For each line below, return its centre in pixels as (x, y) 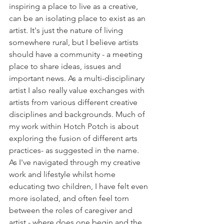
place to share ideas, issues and (66, 66)
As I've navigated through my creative (76, 162)
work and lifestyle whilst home (63, 174)
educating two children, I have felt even (79, 186)
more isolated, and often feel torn (70, 198)
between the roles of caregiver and (72, 210)
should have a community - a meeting (77, 54)
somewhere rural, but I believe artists (75, 42)
